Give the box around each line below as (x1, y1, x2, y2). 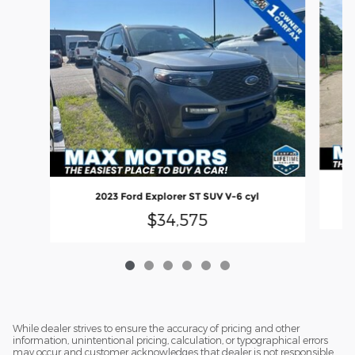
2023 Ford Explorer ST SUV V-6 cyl (95, 189, 260, 202)
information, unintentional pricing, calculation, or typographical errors (13, 334, 328, 346)
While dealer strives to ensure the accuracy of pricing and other (13, 323, 300, 334)
